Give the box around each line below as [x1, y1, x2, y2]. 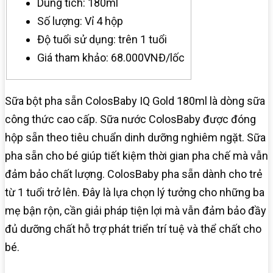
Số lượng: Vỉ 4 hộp [37, 15, 123, 28]
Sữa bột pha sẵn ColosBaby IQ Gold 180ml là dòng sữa [5, 94, 265, 108]
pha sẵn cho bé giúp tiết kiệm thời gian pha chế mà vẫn [5, 149, 268, 163]
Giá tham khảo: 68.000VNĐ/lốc [37, 51, 185, 65]
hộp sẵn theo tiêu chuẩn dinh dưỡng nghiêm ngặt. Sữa [5, 131, 266, 144]
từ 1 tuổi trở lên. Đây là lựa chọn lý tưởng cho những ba [5, 186, 264, 199]
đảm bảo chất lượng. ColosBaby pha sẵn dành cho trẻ [5, 168, 263, 181]
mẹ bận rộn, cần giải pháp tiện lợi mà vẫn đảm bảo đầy [5, 204, 266, 218]
